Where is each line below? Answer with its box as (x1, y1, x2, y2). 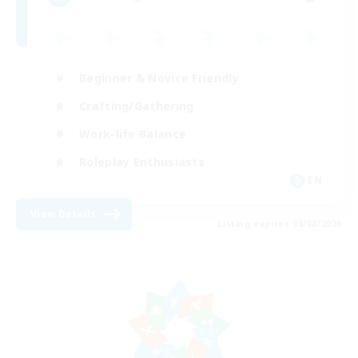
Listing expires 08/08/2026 (217, 218, 342, 230)
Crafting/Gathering (79, 97, 194, 113)
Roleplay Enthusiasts (79, 153, 205, 169)
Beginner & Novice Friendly (79, 70, 239, 86)
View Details (30, 207, 97, 221)
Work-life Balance (79, 125, 187, 141)
